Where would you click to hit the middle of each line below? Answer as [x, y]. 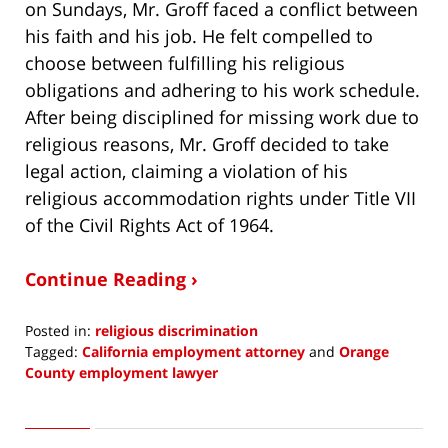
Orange [364, 351]
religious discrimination [176, 330]
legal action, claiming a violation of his [186, 170]
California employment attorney [193, 351]
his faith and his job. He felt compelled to [199, 35]
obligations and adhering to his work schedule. [222, 89]
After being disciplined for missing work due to [222, 116]
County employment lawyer [121, 372]
